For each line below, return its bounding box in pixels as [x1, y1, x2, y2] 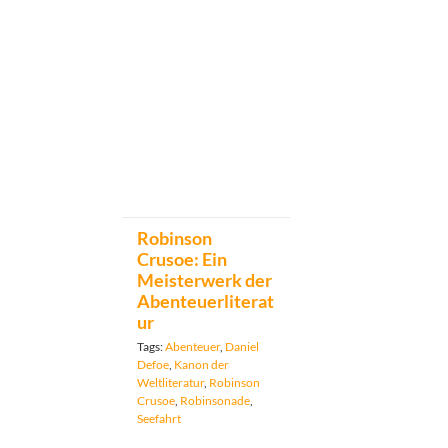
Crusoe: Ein [137, 248, 227, 270]
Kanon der [174, 357, 229, 372]
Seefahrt [137, 411, 181, 426]
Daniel [225, 339, 259, 354]
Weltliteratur [137, 375, 204, 390]
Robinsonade [180, 393, 250, 408]
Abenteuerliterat [137, 290, 274, 312]
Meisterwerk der [137, 269, 272, 291]
